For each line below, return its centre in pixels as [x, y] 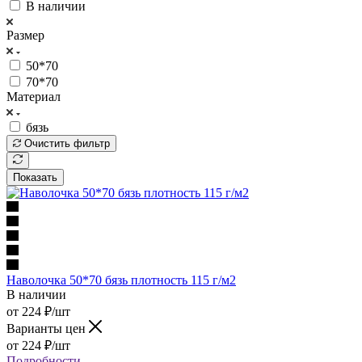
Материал [34, 96]
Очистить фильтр [67, 143]
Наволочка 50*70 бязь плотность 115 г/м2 [121, 280]
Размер [25, 35]
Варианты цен [48, 328]
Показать [35, 177]
